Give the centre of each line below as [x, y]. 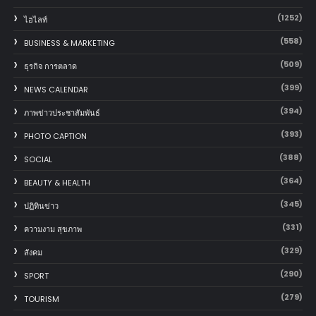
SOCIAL [38, 159]
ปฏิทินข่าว [41, 206]
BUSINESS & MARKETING [69, 43]
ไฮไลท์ [35, 19]
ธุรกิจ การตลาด [50, 66]
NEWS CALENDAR [56, 89]
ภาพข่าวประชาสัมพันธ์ [62, 113]
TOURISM [41, 299]
